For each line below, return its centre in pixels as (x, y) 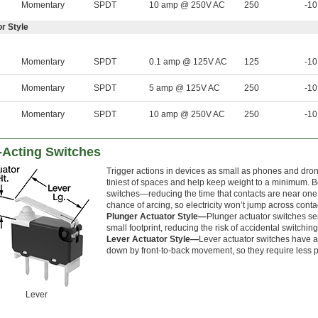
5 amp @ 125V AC (185, 88)
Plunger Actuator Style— (157, 217)
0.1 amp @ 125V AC (188, 62)
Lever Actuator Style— (153, 240)
